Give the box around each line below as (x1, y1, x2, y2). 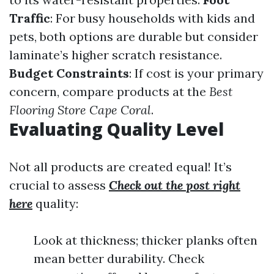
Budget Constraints (9, 65, 129, 81)
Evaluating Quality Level (9, 117, 224, 141)
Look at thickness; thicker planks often (34, 232, 257, 248)
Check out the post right (109, 177, 240, 193)
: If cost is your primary (129, 65, 264, 81)
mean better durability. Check (34, 251, 204, 266)
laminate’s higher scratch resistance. (9, 47, 222, 62)
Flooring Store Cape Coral (9, 102, 151, 117)
